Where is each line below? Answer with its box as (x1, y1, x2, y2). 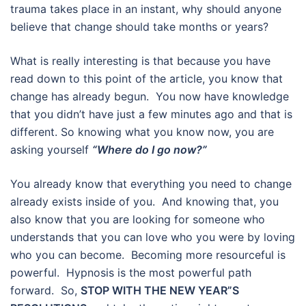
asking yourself (10, 143, 92, 157)
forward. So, (10, 283, 81, 298)
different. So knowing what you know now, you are (10, 125, 274, 139)
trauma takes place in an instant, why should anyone (10, 2, 281, 16)
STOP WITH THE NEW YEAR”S (81, 283, 239, 298)
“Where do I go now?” (92, 143, 210, 157)
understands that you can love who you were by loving (10, 230, 295, 245)
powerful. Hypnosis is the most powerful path (10, 266, 251, 280)
